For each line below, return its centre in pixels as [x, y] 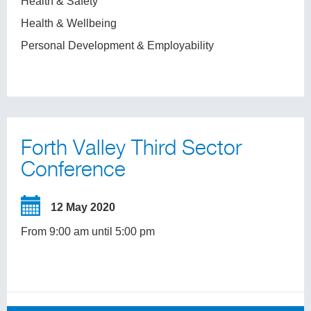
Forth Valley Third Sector [131, 149]
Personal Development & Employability [117, 45]
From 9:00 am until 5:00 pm [88, 232]
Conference [73, 170]
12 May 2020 [83, 207]
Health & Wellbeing [69, 23]
